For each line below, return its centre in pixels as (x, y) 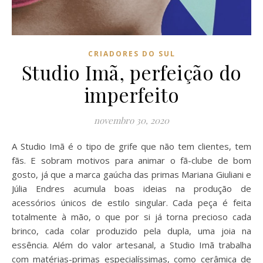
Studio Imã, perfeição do (131, 72)
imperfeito (131, 94)
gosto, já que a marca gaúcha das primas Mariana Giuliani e (131, 174)
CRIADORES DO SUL (131, 53)
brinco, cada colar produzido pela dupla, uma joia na (131, 230)
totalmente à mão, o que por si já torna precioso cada (131, 216)
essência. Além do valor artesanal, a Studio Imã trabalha (131, 245)
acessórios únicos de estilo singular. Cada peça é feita (131, 202)
